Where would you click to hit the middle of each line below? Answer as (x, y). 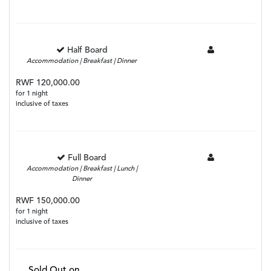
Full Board (87, 158)
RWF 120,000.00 (48, 83)
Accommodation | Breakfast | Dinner (82, 62)
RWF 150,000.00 (48, 201)
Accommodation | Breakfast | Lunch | (82, 169)
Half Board (87, 51)
